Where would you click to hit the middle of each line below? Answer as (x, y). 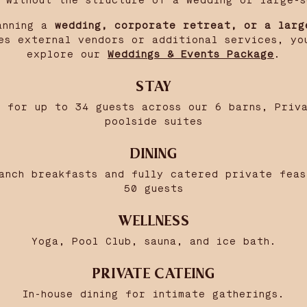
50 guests (153, 189)
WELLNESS (153, 221)
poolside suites (153, 122)
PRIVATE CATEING (153, 274)
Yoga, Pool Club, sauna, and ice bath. (153, 242)
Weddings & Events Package (191, 54)
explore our (67, 54)
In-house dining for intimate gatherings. (153, 294)
